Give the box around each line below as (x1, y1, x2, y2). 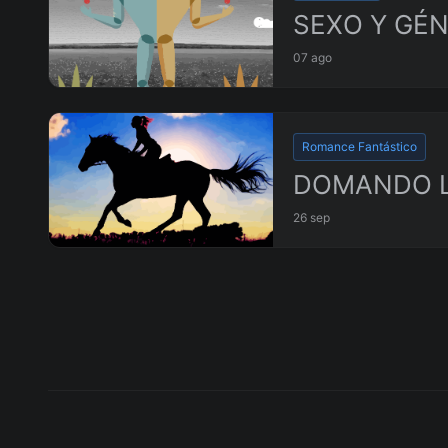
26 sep (293, 210, 330, 226)
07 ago (293, 50, 332, 66)
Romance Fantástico (302, 139, 417, 155)
